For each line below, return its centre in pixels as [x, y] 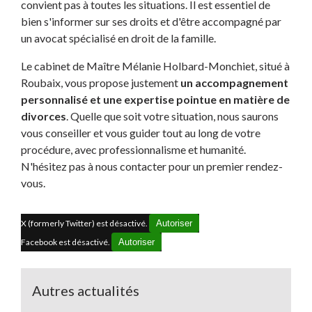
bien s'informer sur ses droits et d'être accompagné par [151, 21]
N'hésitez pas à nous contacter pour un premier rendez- [151, 166]
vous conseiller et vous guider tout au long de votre [140, 132]
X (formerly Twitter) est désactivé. [85, 223]
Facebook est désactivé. [66, 242]
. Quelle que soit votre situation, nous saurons [172, 116]
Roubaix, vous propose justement [100, 82]
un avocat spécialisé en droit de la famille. [118, 38]
